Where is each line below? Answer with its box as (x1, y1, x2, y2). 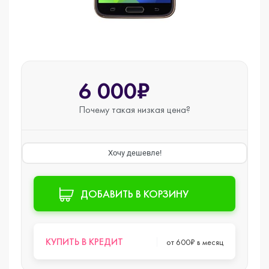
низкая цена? (138, 103, 190, 116)
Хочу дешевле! (107, 148, 162, 157)
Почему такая (79, 103, 138, 116)
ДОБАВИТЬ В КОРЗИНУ (80, 187, 189, 201)
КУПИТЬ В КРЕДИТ (46, 235, 123, 248)
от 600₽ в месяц (166, 236, 223, 247)
